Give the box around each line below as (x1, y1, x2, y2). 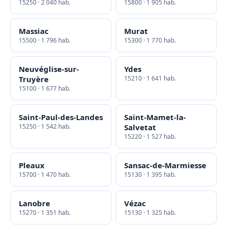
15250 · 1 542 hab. (19, 122, 70, 131)
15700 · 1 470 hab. (19, 170, 70, 179)
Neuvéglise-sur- (19, 64, 79, 74)
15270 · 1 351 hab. (19, 208, 70, 217)
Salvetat (124, 122, 156, 132)
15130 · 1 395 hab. (124, 170, 176, 179)
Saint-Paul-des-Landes (19, 112, 103, 122)
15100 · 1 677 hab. (19, 84, 70, 93)
